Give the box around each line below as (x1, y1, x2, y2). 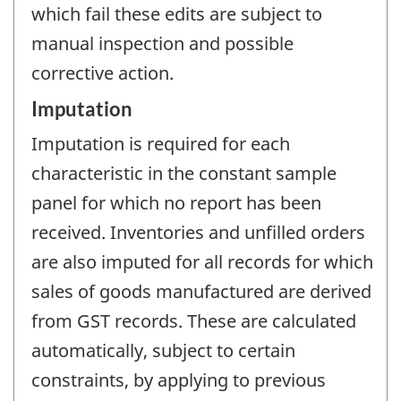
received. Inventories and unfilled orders (31, 219, 365, 244)
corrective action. (31, 61, 174, 86)
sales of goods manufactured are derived (31, 278, 371, 303)
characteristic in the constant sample (31, 160, 337, 185)
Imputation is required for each (31, 131, 290, 156)
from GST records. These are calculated (31, 308, 356, 333)
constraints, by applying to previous (31, 367, 326, 392)
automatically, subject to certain (31, 337, 295, 363)
